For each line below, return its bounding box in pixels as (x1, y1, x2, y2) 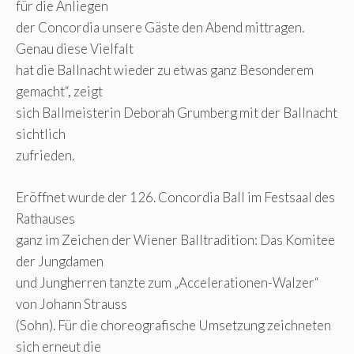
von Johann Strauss (16, 295, 127, 312)
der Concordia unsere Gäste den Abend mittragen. (16, 19, 304, 36)
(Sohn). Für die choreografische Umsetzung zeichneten (16, 316, 331, 333)
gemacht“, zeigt (16, 83, 103, 100)
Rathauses (16, 209, 75, 227)
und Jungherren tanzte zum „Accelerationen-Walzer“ (16, 273, 319, 291)
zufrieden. (16, 147, 74, 164)
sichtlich (16, 126, 66, 143)
